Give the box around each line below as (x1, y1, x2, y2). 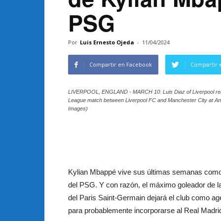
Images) (68, 106, 88, 111)
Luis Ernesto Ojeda (80, 38, 134, 46)
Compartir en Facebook (89, 61, 152, 68)
